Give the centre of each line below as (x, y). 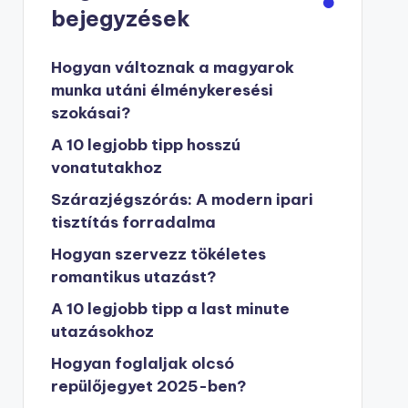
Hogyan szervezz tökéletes (158, 254)
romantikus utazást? (133, 277)
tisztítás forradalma (133, 222)
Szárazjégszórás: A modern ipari (182, 199)
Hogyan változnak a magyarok (172, 67)
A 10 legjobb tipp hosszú (145, 145)
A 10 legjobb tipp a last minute (170, 309)
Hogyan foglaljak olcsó (142, 363)
